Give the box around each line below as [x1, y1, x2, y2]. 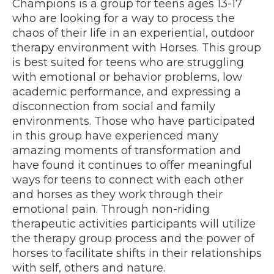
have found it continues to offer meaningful [12, 158, 252, 172]
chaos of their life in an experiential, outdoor [12, 26, 254, 40]
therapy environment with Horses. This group [12, 40, 261, 54]
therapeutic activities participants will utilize [12, 217, 256, 231]
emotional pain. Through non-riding [12, 202, 210, 216]
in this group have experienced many [12, 128, 218, 143]
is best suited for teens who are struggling [12, 55, 244, 69]
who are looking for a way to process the [12, 11, 235, 25]
